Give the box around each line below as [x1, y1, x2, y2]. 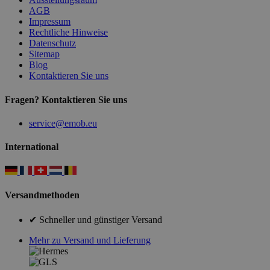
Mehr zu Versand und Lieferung [29, 234, 151, 245]
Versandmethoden [5, 190, 80, 201]
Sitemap [29, 49, 60, 60]
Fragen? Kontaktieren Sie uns [5, 94, 127, 105]
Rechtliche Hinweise [29, 27, 108, 38]
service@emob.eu [29, 118, 97, 129]
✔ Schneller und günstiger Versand [29, 214, 162, 225]
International [5, 142, 58, 152]
